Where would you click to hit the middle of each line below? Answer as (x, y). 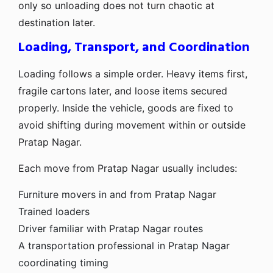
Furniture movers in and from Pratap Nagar (117, 194)
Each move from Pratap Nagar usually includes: (128, 168)
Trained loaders (54, 211)
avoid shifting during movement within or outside (132, 125)
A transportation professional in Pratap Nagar (124, 245)
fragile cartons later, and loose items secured (123, 90)
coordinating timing (63, 262)
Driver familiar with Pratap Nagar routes (111, 228)
